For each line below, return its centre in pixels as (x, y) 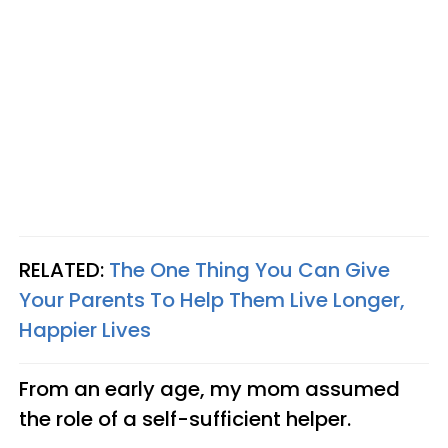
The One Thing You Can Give (249, 269)
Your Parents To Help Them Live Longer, (212, 299)
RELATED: (64, 269)
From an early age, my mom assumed (209, 388)
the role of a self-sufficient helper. (185, 418)
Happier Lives (85, 329)
